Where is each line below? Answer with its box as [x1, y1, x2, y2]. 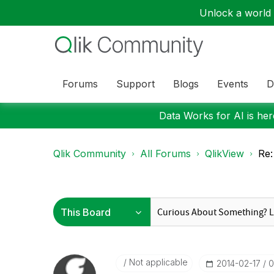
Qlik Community [53, 147, 126, 160]
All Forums [140, 147, 191, 160]
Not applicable [126, 257, 188, 267]
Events [217, 77, 248, 90]
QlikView [205, 147, 244, 160]
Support [116, 77, 155, 90]
